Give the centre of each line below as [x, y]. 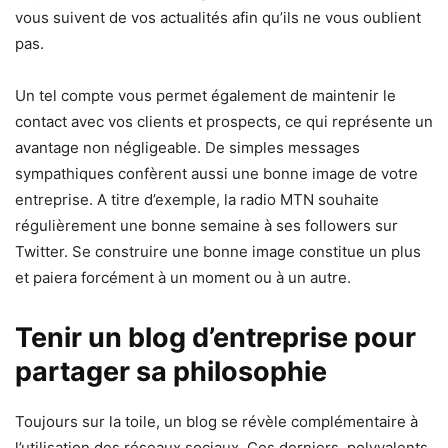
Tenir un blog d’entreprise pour [215, 337]
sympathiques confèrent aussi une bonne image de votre [216, 173]
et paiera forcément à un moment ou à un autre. [183, 277]
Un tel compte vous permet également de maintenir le [205, 95]
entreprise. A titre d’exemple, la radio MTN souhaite [197, 199]
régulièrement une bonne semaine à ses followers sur [206, 225]
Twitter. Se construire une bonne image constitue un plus [218, 251]
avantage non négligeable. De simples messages [187, 147]
